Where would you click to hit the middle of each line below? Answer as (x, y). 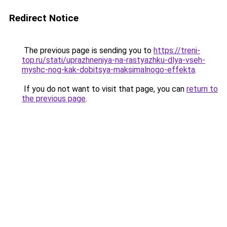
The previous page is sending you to (88, 50)
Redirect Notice (44, 18)
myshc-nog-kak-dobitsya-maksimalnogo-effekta (108, 70)
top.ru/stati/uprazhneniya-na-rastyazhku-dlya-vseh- (113, 60)
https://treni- (177, 50)
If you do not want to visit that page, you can (104, 89)
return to (202, 89)
